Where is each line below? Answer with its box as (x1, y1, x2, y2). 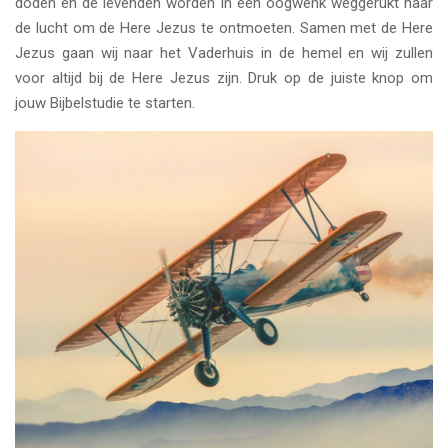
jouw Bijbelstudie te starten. (15, 93, 195, 112)
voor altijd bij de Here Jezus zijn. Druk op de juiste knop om (15, 68, 433, 87)
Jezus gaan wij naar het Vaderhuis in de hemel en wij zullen (15, 43, 433, 62)
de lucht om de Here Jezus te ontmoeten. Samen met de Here (15, 18, 433, 37)
